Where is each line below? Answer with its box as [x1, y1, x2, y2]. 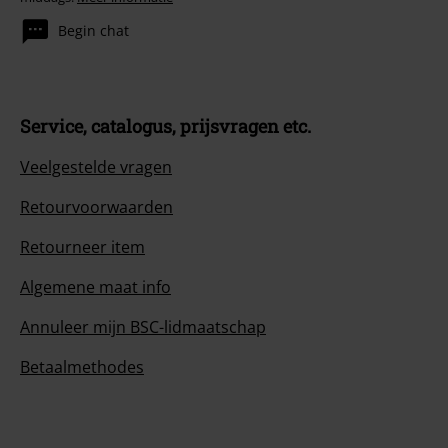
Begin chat [58, 20, 129, 40]
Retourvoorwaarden [20, 196, 173, 219]
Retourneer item [20, 236, 145, 259]
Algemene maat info [20, 276, 171, 299]
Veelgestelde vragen [20, 156, 172, 179]
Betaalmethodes [20, 356, 144, 379]
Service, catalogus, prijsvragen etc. [20, 114, 311, 139]
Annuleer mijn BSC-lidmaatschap [20, 316, 266, 339]
